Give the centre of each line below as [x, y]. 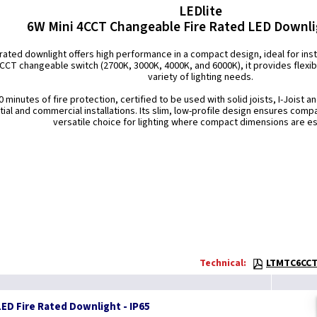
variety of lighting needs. [200, 77]
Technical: [223, 263]
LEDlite [200, 11]
